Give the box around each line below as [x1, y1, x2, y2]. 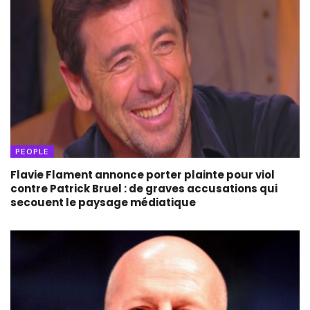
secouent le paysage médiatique [10, 194, 196, 210]
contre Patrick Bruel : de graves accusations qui [10, 181, 277, 196]
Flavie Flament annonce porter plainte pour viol [10, 167, 275, 182]
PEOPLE [15, 146, 49, 156]
